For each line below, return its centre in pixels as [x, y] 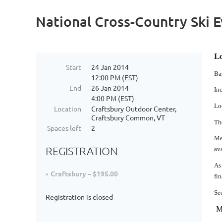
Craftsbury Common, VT [128, 117]
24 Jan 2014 [110, 67]
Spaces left [64, 128]
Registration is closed [79, 197]
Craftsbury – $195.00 [84, 174]
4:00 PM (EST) [113, 98]
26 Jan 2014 [110, 88]
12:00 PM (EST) [115, 77]
